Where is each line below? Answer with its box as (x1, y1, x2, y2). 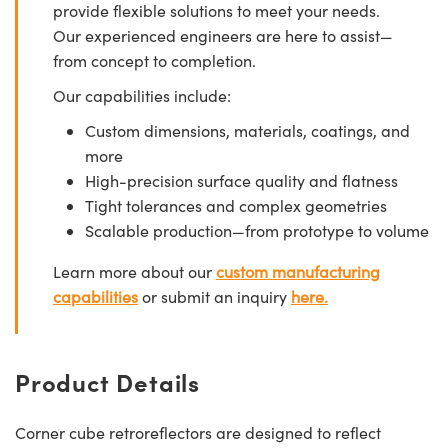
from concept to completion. (53, 49, 256, 71)
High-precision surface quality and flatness (85, 169, 398, 191)
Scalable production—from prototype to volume (85, 219, 429, 241)
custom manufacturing (216, 260, 380, 282)
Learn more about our (53, 260, 216, 282)
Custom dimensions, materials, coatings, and (85, 119, 410, 141)
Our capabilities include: (53, 84, 231, 106)
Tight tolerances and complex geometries (85, 194, 387, 216)
